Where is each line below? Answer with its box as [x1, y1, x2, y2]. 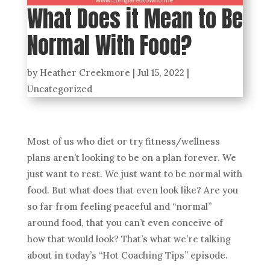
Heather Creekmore [39, 67, 130, 79]
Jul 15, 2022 [137, 67, 184, 79]
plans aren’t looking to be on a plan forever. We [27, 152, 236, 164]
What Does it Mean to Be [27, 2, 243, 36]
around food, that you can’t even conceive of [27, 217, 223, 229]
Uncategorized [27, 83, 92, 95]
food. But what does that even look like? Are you [27, 184, 238, 196]
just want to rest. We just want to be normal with [27, 168, 242, 180]
